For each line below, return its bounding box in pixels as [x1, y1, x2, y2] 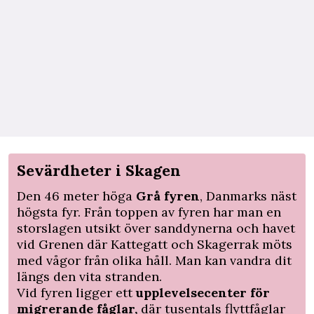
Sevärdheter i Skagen [17, 161, 181, 181]
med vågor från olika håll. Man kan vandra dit [17, 252, 292, 269]
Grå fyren [136, 188, 200, 205]
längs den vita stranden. [17, 268, 162, 285]
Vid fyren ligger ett [17, 285, 136, 301]
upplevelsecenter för [136, 285, 270, 301]
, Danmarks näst [200, 188, 296, 205]
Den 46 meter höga [17, 188, 136, 205]
